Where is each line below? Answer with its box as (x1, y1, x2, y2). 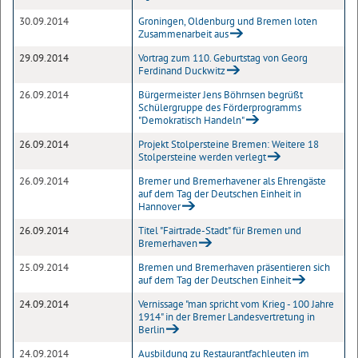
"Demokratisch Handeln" (138, 113, 245, 127)
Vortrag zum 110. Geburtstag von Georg (138, 51, 308, 65)
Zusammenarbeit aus (138, 27, 229, 41)
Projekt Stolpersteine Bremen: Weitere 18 (138, 137, 319, 151)
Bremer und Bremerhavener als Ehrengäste (138, 174, 326, 188)
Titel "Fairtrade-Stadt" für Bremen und (138, 224, 301, 237)
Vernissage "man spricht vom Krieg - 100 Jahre (138, 297, 334, 311)
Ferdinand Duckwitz (138, 64, 225, 78)
